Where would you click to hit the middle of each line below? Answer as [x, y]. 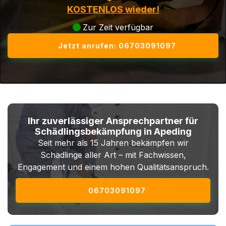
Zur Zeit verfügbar [118, 27]
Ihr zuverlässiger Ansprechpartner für [113, 121]
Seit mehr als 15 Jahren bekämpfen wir [113, 143]
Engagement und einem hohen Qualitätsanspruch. [113, 167]
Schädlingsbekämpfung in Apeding [113, 131]
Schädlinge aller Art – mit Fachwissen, [113, 155]
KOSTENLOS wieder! [113, 9]
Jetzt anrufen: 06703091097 [117, 46]
